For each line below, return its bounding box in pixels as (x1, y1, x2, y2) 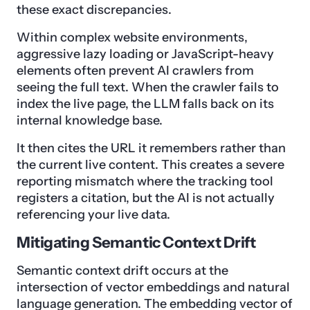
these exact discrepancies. (17, 2, 172, 18)
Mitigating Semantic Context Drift (17, 233, 256, 253)
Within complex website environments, (17, 30, 248, 46)
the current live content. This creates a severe (17, 157, 284, 173)
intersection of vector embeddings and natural (17, 280, 290, 295)
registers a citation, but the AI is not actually (17, 190, 275, 206)
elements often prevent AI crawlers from (17, 63, 254, 79)
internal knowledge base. (17, 113, 163, 129)
